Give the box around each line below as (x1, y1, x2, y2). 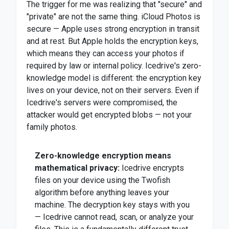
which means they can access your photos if (27, 49, 185, 58)
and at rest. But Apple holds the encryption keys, (27, 36, 198, 46)
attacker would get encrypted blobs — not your (27, 110, 192, 120)
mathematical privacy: (35, 163, 120, 173)
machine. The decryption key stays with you (35, 200, 190, 210)
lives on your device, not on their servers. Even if (27, 85, 199, 95)
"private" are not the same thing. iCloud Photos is (27, 12, 200, 21)
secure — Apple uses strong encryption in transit (27, 24, 199, 34)
